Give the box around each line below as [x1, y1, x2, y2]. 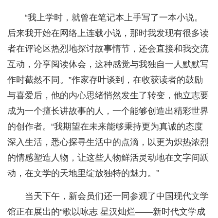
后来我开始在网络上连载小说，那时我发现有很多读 [7, 28, 209, 38]
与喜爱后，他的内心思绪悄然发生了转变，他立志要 [7, 91, 209, 101]
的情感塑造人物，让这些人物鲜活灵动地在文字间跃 [7, 153, 209, 163]
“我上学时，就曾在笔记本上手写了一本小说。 [25, 13, 203, 23]
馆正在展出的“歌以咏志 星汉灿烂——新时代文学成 [7, 207, 205, 217]
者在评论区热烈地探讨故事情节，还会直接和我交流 [7, 44, 209, 54]
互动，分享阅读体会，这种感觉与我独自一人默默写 [7, 59, 209, 70]
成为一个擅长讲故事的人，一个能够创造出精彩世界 [7, 106, 209, 116]
